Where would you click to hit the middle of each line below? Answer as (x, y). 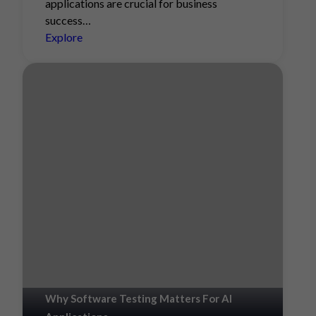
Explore (64, 37)
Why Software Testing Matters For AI (139, 298)
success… (68, 20)
